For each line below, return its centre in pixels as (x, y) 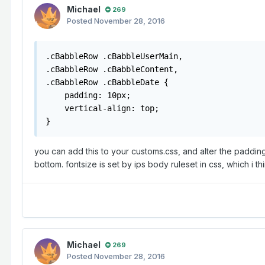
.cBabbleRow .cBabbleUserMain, (117, 56)
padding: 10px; (88, 96)
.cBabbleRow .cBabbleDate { (107, 83)
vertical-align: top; (102, 109)
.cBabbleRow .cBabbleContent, (114, 70)
